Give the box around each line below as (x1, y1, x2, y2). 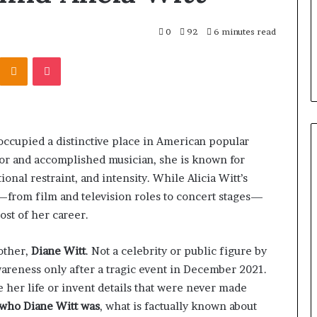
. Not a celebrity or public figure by (86, 243, 267, 258)
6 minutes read (212, 26, 276, 38)
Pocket (60, 50, 91, 62)
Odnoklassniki (27, 50, 90, 62)
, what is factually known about (100, 299, 257, 313)
